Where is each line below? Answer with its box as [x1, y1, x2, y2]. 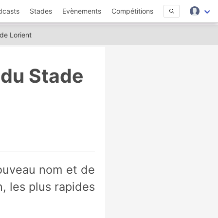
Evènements [62, 7, 102, 16]
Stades [30, 7, 53, 16]
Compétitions [111, 7, 154, 16]
